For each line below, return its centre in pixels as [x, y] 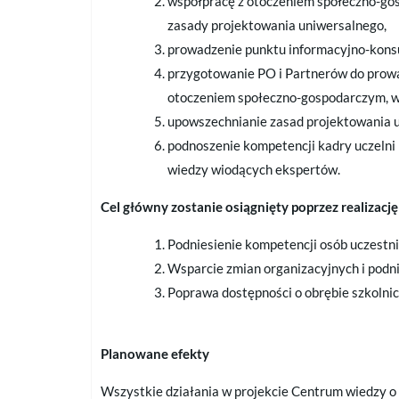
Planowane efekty [155, 354]
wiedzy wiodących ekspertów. [255, 170]
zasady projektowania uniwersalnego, [277, 25]
